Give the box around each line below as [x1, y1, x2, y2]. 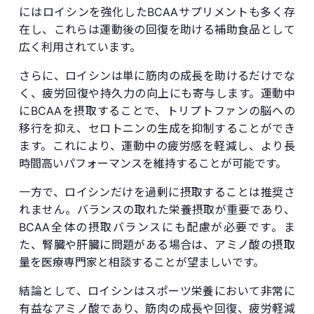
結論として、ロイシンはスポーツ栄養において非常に [19, 283, 295, 298]
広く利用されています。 [19, 39, 142, 54]
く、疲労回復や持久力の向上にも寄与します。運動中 [19, 86, 295, 100]
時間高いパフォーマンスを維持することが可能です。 [19, 156, 287, 170]
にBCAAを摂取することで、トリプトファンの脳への [19, 103, 295, 118]
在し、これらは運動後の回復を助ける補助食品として [19, 22, 295, 36]
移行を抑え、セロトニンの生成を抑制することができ [19, 121, 295, 135]
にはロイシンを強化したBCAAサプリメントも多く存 [19, 4, 295, 19]
